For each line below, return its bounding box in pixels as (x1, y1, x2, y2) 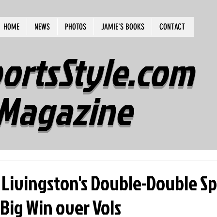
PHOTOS (65, 22, 86, 31)
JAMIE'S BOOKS (101, 22, 144, 31)
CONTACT (159, 22, 185, 31)
